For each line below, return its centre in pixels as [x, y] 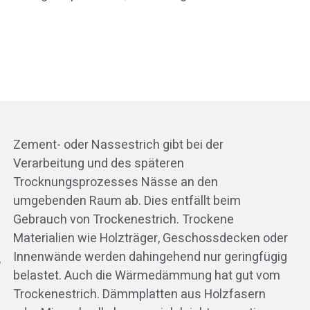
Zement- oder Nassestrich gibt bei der [118, 145]
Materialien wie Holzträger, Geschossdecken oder [150, 239]
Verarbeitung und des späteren [98, 164]
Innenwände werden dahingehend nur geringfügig [150, 257]
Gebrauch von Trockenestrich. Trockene [123, 220]
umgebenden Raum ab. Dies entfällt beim [127, 201]
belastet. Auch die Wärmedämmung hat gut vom [146, 276]
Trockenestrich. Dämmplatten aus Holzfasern [139, 295]
